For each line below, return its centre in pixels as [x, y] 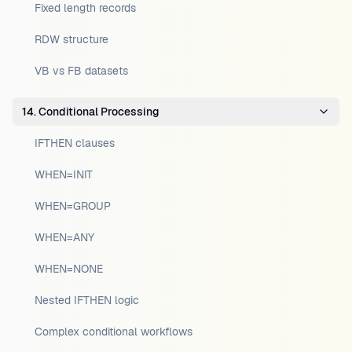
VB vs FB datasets [81, 71]
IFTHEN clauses [75, 143]
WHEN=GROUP [73, 206]
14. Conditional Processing [91, 112]
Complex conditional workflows [114, 332]
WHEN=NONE [69, 269]
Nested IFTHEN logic [87, 300]
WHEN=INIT [64, 174]
